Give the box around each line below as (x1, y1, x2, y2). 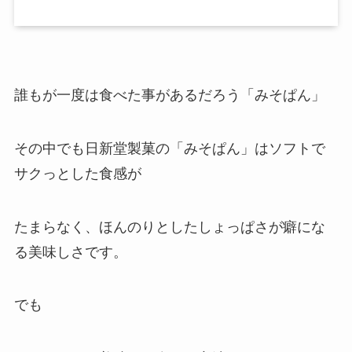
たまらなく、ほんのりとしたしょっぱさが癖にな (13, 218, 325, 235)
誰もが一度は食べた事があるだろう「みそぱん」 (13, 87, 325, 103)
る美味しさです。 (13, 244, 127, 260)
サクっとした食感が (13, 165, 141, 181)
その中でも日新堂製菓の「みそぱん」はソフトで (13, 140, 325, 156)
